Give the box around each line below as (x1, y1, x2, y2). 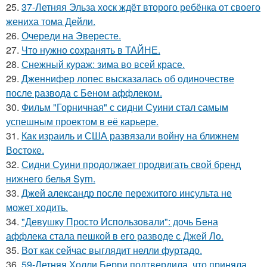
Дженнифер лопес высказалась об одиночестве (21, 72, 234, 86)
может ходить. (6, 200, 68, 215)
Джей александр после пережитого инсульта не (21, 186, 232, 200)
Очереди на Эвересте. (21, 29, 121, 43)
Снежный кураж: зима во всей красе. (21, 57, 185, 72)
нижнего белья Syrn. (6, 172, 95, 186)
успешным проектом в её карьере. (6, 114, 159, 129)
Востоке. (6, 143, 44, 157)
